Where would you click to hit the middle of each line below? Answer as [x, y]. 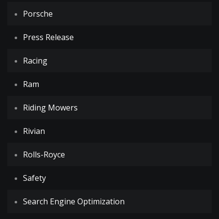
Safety [34, 178]
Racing [35, 61]
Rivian [34, 131]
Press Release [48, 37]
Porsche [38, 14]
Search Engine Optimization [74, 201]
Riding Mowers [50, 108]
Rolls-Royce [44, 154]
